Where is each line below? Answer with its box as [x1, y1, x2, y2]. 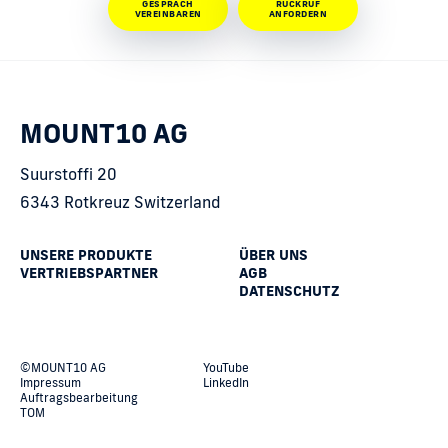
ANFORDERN [268, 8, 328, 20]
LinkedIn [202, 375, 249, 391]
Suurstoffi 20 [20, 164, 117, 185]
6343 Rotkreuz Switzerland [20, 192, 221, 213]
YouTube [202, 360, 249, 376]
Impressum [20, 375, 81, 391]
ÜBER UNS [239, 246, 308, 265]
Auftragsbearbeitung [20, 390, 138, 406]
